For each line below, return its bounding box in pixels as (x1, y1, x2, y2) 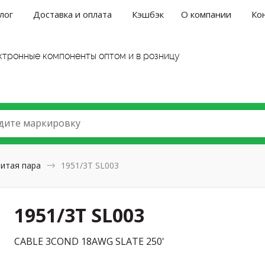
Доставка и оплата (33, 8, 112, 20)
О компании (181, 8, 232, 20)
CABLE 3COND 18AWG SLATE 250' (14, 234, 165, 248)
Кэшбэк (132, 8, 164, 20)
